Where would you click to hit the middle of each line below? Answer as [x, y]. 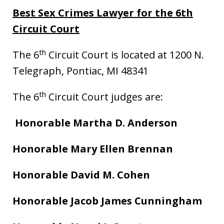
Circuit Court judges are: [104, 97]
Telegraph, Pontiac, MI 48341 [80, 71]
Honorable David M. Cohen [81, 175]
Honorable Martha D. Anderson [96, 123]
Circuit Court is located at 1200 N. [125, 55]
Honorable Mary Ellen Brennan [93, 149]
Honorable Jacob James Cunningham [107, 201]
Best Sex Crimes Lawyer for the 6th [103, 13]
